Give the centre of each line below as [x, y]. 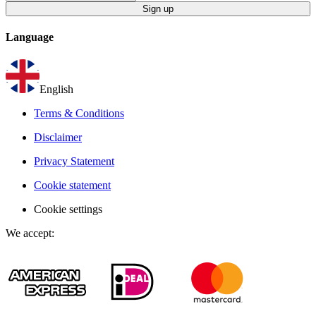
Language [30, 37]
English [56, 89]
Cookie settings [68, 209]
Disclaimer [58, 137]
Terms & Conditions [79, 113]
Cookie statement [72, 185]
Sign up [158, 9]
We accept [29, 233]
